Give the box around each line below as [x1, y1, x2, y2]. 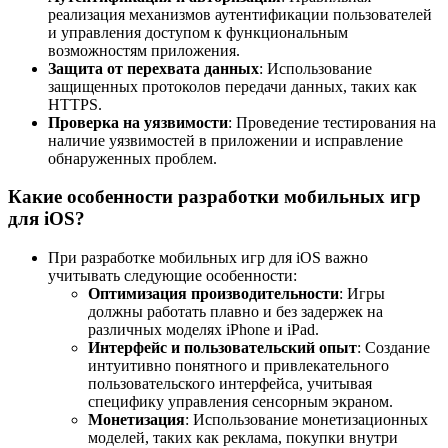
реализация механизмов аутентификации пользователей [48, 5, 432, 23]
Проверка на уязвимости [48, 113, 228, 131]
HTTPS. [48, 95, 102, 113]
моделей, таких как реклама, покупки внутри [88, 428, 398, 446]
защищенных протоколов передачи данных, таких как [48, 77, 417, 95]
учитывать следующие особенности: [48, 266, 297, 284]
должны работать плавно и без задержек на [88, 302, 383, 320]
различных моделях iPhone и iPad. [88, 320, 319, 338]
